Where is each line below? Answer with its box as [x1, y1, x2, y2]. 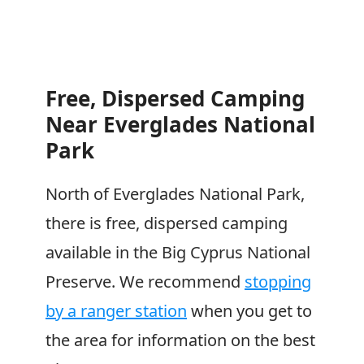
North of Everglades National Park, [45, 183, 305, 205]
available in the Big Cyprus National [45, 241, 310, 263]
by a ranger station [45, 300, 187, 322]
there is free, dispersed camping [45, 212, 288, 234]
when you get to [187, 300, 312, 322]
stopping [245, 271, 311, 292]
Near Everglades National [45, 110, 315, 139]
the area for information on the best [45, 329, 315, 351]
